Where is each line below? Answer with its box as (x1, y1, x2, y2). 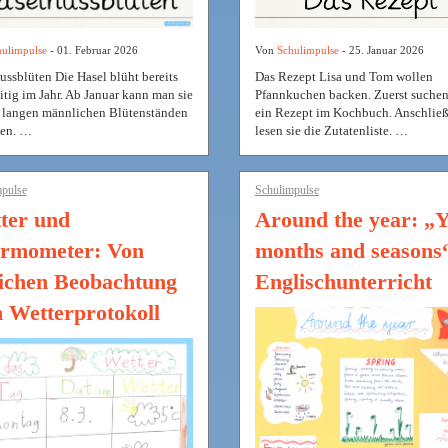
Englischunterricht (255, 269, 432, 295)
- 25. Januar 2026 (339, 44, 424, 57)
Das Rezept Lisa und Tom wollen (255, 69, 433, 85)
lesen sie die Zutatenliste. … (255, 123, 408, 139)
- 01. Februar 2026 (46, 43, 138, 56)
